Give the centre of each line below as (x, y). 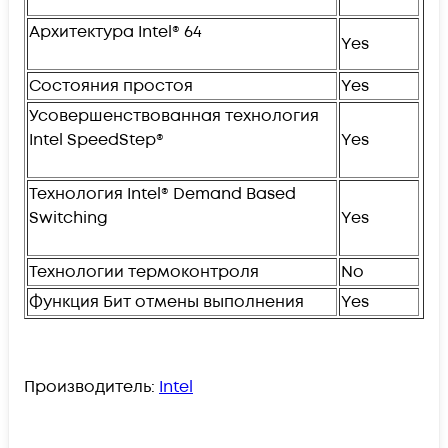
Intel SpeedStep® (96, 139)
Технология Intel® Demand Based (162, 193)
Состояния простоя (111, 85)
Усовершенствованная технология (174, 115)
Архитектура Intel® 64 (115, 31)
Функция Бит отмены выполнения (166, 301)
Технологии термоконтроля (144, 271)
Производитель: (91, 386)
